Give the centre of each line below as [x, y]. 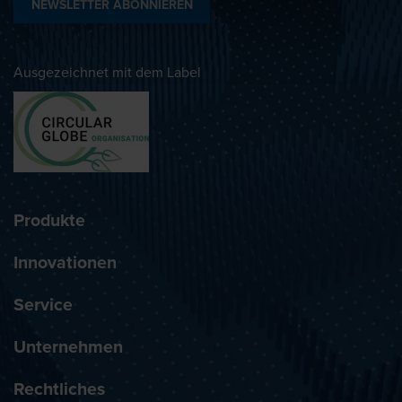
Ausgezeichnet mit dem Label [107, 72]
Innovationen [65, 262]
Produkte [49, 220]
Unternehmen [68, 347]
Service [43, 305]
